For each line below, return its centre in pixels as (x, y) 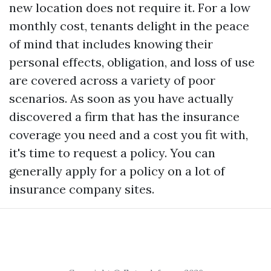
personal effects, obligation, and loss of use (132, 62)
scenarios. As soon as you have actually (121, 98)
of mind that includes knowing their (111, 44)
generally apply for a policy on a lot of (117, 171)
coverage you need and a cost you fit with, (129, 134)
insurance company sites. (82, 189)
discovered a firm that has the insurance (124, 116)
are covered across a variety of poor (112, 80)
